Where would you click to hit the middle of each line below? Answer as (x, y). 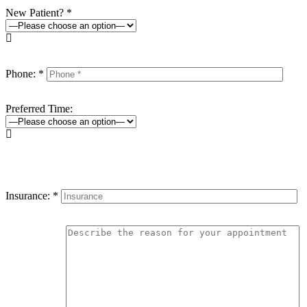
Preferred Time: (39, 109)
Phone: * (26, 74)
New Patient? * (39, 13)
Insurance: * (33, 195)
